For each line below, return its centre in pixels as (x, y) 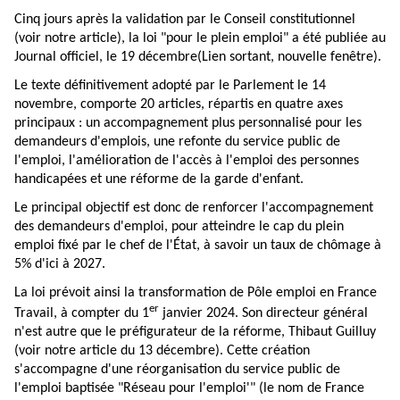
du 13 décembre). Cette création (213, 351)
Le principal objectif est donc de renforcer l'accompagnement (194, 208)
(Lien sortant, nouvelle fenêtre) (287, 57)
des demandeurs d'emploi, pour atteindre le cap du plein (179, 227)
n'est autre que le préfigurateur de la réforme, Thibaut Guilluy (195, 333)
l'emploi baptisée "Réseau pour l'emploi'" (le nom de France (189, 389)
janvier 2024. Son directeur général (263, 314)
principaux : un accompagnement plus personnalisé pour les (188, 123)
